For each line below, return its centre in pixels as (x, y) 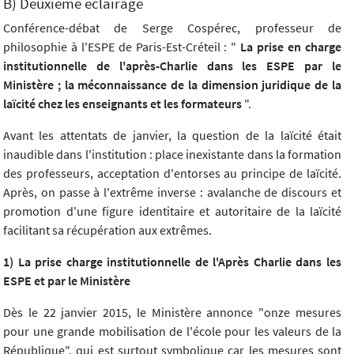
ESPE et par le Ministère (67, 281)
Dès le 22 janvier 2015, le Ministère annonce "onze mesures (172, 313)
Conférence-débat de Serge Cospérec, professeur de (172, 28)
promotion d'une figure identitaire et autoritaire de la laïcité (172, 211)
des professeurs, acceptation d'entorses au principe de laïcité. (172, 173)
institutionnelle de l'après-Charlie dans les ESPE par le (172, 66)
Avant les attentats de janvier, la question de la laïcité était (172, 136)
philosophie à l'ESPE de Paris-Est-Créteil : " (120, 47)
